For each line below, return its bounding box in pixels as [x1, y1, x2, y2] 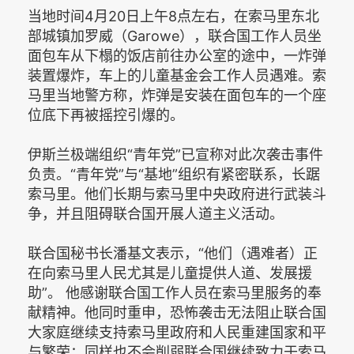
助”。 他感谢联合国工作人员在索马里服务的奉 [28, 284, 322, 301]
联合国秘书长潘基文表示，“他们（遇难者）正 [28, 245, 318, 262]
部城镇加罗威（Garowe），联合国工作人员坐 [28, 28, 322, 44]
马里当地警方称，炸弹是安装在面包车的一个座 [28, 87, 326, 104]
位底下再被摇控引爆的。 [28, 107, 184, 123]
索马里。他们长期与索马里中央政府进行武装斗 [28, 186, 326, 202]
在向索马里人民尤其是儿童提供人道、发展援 [28, 265, 312, 281]
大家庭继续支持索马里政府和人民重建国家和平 [28, 324, 326, 341]
